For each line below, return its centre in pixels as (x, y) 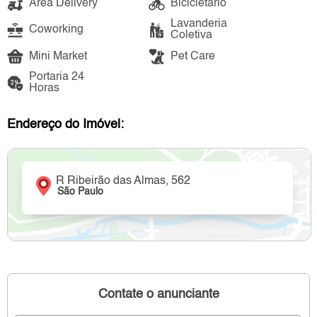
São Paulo (81, 192)
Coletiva (191, 36)
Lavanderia (198, 24)
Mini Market (58, 56)
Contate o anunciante (158, 294)
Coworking (56, 30)
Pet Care (192, 56)
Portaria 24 (57, 77)
